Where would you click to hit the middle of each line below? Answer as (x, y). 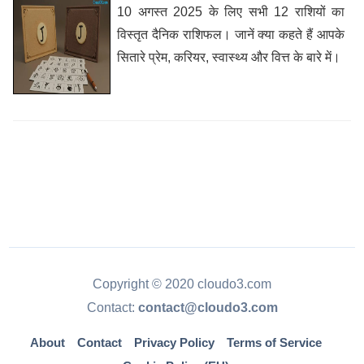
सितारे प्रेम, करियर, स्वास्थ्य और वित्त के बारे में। (229, 57)
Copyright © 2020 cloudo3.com (182, 284)
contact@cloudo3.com (208, 308)
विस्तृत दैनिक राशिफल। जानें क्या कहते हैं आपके (231, 35)
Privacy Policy (174, 343)
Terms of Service (274, 343)
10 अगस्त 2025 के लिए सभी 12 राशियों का (231, 12)
